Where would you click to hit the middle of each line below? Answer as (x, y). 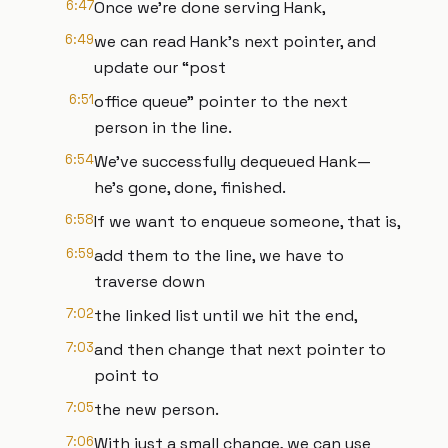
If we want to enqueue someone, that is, (247, 221)
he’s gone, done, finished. (190, 187)
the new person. (156, 409)
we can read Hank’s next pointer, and (235, 41)
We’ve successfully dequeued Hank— (232, 161)
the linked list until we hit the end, (226, 315)
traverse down (149, 281)
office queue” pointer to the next (221, 101)
